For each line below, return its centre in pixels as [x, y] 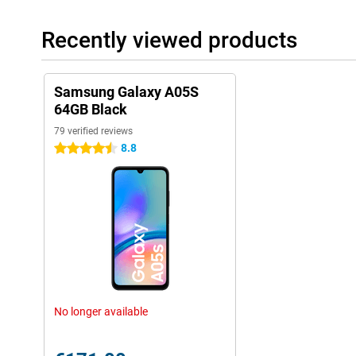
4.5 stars [76, 149]
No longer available [101, 311]
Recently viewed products [169, 40]
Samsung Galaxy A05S [126, 92]
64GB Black [91, 109]
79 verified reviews [93, 131]
